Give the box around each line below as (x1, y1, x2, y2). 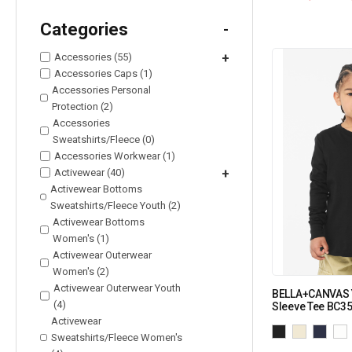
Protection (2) (52, 100, 114, 112)
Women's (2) (52, 265, 109, 277)
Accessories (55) (54, 50, 132, 63)
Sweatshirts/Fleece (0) (52, 133, 155, 145)
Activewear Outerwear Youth (53, 281, 181, 294)
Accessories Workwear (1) (54, 149, 175, 162)
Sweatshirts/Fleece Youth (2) (49, 199, 181, 211)
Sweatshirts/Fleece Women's (50, 331, 182, 343)
